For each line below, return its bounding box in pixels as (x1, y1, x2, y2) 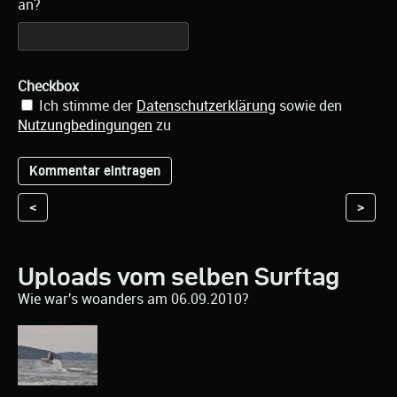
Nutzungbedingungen (18, 117, 152, 135)
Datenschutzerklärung (136, 97, 276, 115)
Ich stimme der (35, 97, 136, 115)
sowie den (276, 97, 342, 115)
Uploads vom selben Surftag (18, 263, 339, 291)
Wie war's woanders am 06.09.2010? (18, 291, 249, 308)
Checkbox (18, 78, 79, 96)
